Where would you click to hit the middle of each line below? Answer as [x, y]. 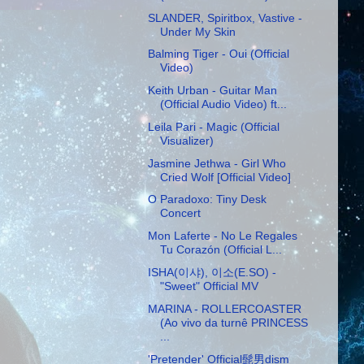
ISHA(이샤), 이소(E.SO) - [212, 272]
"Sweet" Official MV [209, 286]
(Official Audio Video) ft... [223, 104]
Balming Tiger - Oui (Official [218, 54]
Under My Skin [197, 31]
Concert [180, 213]
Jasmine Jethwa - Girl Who [217, 163]
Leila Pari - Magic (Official [213, 126]
